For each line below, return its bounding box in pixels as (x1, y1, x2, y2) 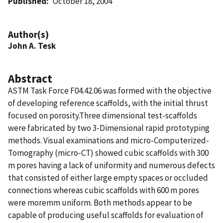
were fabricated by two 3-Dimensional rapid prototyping (8, 122, 210, 133)
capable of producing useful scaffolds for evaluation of (8, 209, 204, 221)
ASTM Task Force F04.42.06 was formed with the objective (8, 85, 212, 96)
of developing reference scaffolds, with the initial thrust (8, 97, 208, 109)
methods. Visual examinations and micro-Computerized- (8, 134, 209, 146)
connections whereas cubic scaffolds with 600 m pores (8, 184, 199, 196)
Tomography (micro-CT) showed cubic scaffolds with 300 (8, 147, 209, 158)
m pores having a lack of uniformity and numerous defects (8, 159, 215, 171)
